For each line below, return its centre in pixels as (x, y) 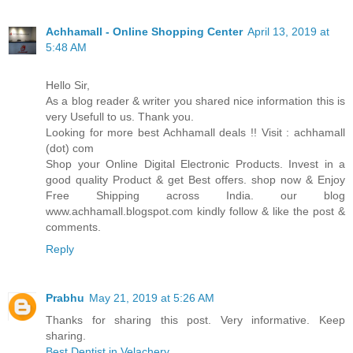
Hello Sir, (68, 85)
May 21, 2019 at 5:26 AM (152, 298)
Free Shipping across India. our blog (195, 196)
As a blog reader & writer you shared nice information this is (195, 101)
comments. (73, 227)
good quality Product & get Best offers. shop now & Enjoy (195, 180)
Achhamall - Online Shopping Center (144, 32)
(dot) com (70, 149)
